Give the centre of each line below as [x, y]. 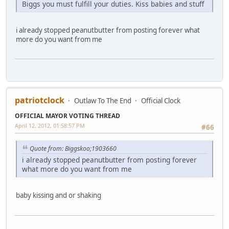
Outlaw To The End [103, 101]
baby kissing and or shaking [59, 196]
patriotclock [40, 100]
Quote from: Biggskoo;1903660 [73, 148]
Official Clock [161, 101]
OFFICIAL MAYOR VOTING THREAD [67, 116]
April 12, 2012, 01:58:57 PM [50, 126]
